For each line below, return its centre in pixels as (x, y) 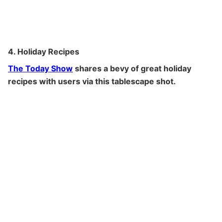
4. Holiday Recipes (44, 51)
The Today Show (40, 68)
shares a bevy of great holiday (132, 68)
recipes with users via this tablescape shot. (92, 81)
